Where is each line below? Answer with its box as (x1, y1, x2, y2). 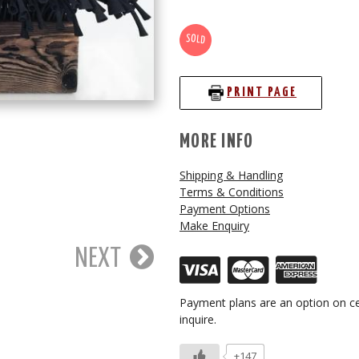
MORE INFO (179, 131, 254, 151)
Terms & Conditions (179, 184, 284, 200)
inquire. (179, 311, 216, 327)
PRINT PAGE (227, 86, 297, 100)
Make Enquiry (179, 217, 249, 233)
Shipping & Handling (179, 167, 283, 183)
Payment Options (179, 200, 270, 216)
